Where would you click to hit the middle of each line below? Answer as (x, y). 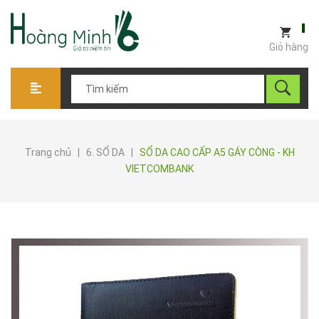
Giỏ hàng (289, 47)
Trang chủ (48, 152)
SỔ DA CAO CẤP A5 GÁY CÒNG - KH (217, 152)
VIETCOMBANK (159, 169)
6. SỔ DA (105, 152)
